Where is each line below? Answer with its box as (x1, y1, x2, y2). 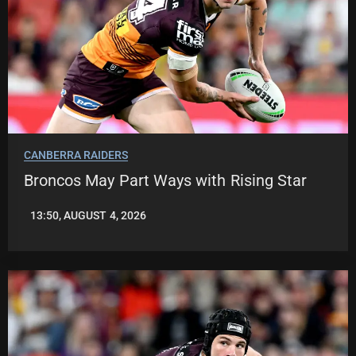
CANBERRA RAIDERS (24, 149, 129, 162)
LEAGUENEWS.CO (24, 215, 114, 228)
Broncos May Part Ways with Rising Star (24, 171, 307, 191)
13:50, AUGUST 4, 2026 (30, 209, 146, 222)
